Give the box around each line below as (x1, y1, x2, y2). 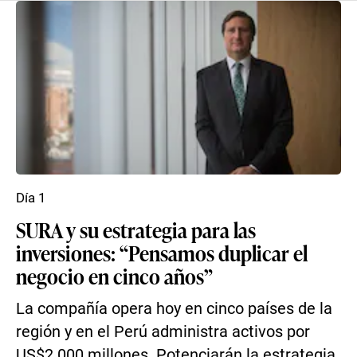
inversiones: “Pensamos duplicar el (16, 238, 308, 267)
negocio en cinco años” (16, 261, 213, 290)
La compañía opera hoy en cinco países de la (16, 300, 332, 318)
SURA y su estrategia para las (16, 215, 256, 244)
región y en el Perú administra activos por (16, 323, 310, 341)
